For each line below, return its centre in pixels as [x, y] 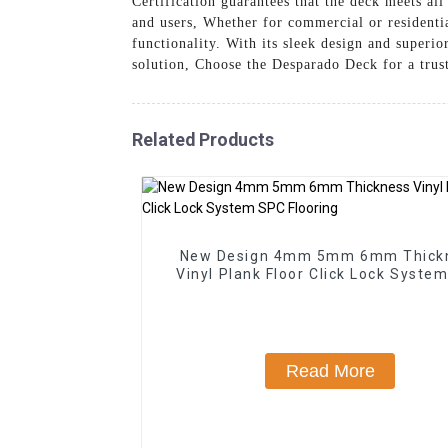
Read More [330, 370]
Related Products [203, 139]
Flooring [330, 291]
